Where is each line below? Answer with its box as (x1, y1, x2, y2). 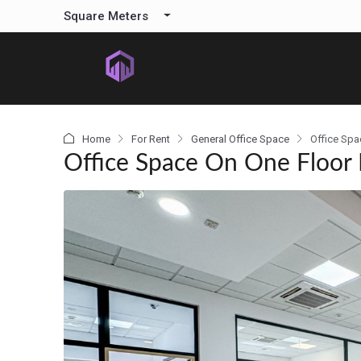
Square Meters (64, 9, 148, 23)
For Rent (131, 133, 170, 145)
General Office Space (191, 133, 289, 145)
